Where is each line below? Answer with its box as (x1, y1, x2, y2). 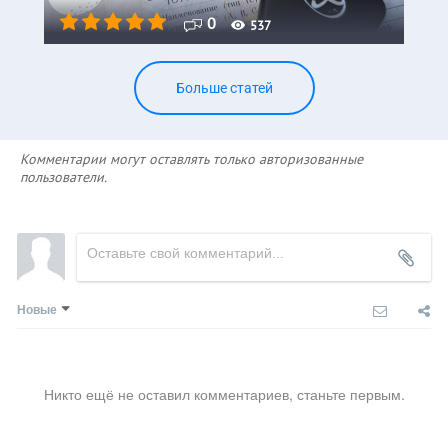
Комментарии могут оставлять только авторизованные (20, 150, 363, 169)
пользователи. (20, 168, 107, 187)
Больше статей (175, 80, 273, 97)
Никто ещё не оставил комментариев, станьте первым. (43, 384, 405, 405)
